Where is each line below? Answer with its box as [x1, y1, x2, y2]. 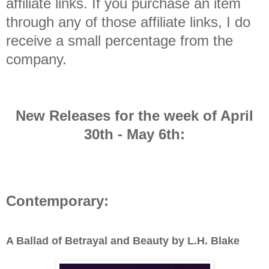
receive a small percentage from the [6, 32, 233, 49]
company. [6, 50, 67, 67]
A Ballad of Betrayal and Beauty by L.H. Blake [6, 234, 240, 247]
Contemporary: [6, 192, 109, 209]
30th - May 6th [84, 125, 180, 142]
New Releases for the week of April [16, 107, 253, 124]
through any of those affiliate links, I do [6, 13, 250, 30]
